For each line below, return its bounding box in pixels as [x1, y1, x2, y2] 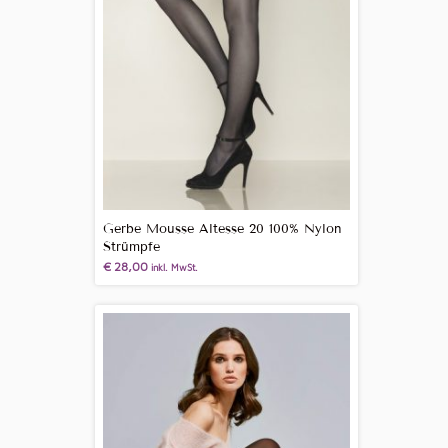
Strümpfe [102, 239, 160, 256]
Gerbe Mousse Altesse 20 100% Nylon [102, 221, 342, 238]
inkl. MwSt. [150, 262, 198, 274]
